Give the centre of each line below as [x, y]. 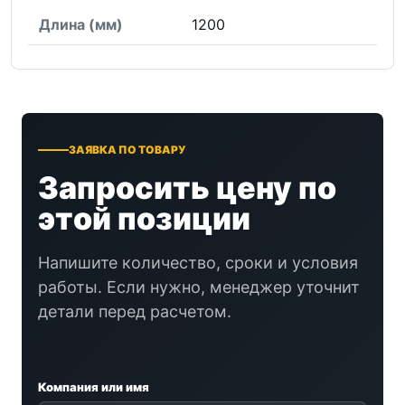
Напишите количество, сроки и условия [198, 263]
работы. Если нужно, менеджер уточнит [199, 287]
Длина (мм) [81, 24]
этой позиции [144, 219]
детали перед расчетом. [135, 312]
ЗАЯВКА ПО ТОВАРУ [127, 150]
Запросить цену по [187, 188]
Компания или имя [94, 387]
